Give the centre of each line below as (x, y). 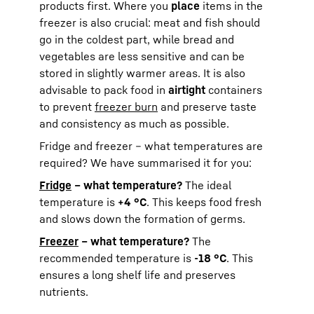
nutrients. (64, 291)
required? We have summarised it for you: (145, 162)
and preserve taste (207, 106)
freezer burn (126, 106)
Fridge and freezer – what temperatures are (151, 145)
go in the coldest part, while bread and (137, 39)
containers (234, 89)
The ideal (207, 185)
